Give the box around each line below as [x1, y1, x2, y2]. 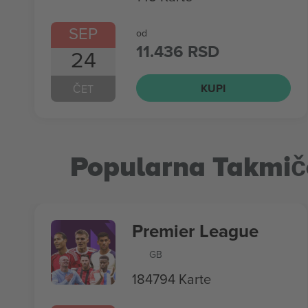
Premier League [132, 218, 258, 244]
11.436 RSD [135, 39, 219, 63]
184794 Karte [132, 269, 211, 289]
